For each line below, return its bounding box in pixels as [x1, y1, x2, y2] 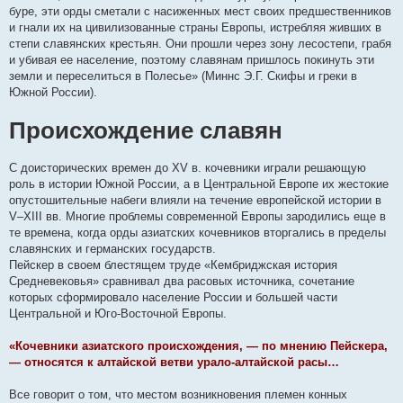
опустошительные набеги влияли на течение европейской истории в [9, 193, 381, 207]
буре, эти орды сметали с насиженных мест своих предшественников [9, 4, 391, 18]
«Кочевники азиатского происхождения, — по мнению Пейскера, [9, 339, 388, 353]
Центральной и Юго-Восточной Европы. [9, 307, 227, 320]
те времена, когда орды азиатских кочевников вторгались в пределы [9, 226, 386, 239]
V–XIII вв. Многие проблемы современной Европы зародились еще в [9, 210, 386, 223]
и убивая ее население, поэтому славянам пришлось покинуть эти [9, 53, 374, 67]
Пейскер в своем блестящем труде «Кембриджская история [9, 258, 337, 272]
